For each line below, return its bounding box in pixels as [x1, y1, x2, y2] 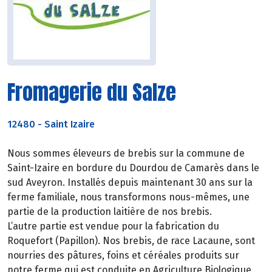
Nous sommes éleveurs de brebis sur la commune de [7, 147, 245, 159]
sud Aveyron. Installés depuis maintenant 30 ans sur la [7, 176, 253, 188]
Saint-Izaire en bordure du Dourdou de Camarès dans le [7, 161, 259, 174]
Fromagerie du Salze [7, 76, 176, 108]
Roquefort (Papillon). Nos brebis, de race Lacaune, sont [7, 234, 255, 246]
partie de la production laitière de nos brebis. [7, 205, 212, 217]
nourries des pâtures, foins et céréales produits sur [7, 249, 239, 261]
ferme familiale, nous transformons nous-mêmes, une [7, 191, 250, 203]
